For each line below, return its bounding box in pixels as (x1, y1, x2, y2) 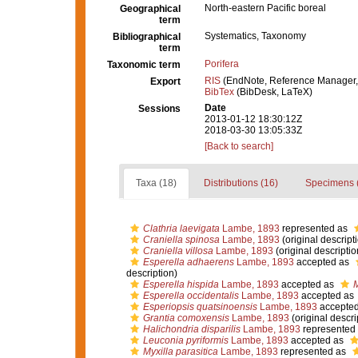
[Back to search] (205, 141, 273, 152)
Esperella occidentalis (142, 290, 239, 301)
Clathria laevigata (142, 223, 220, 234)
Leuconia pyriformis (142, 335, 229, 346)
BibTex (205, 86, 234, 97)
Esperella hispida (142, 279, 219, 290)
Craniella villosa (142, 245, 213, 257)
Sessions (138, 103, 181, 114)
